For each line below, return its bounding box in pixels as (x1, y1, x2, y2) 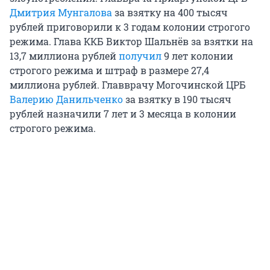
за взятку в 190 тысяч (123, 92, 231, 105)
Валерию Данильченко (10, 92, 123, 105)
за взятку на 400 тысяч (112, 5, 228, 19)
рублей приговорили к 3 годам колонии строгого (10, 20, 250, 33)
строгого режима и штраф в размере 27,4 (10, 63, 209, 77)
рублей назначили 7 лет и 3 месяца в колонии (10, 107, 236, 120)
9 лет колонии (162, 49, 233, 62)
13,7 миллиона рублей (10, 49, 119, 62)
